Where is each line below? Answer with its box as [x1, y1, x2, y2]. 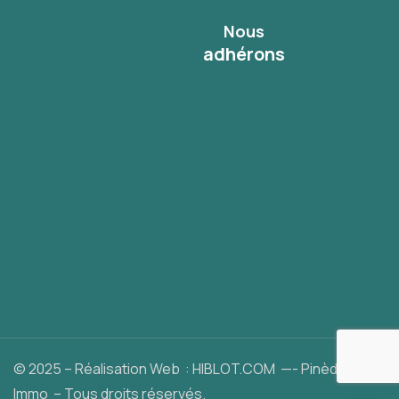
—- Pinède [275, 359, 346, 379]
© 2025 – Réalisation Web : [13, 359, 192, 379]
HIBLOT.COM [192, 359, 275, 379]
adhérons [203, 42, 285, 67]
